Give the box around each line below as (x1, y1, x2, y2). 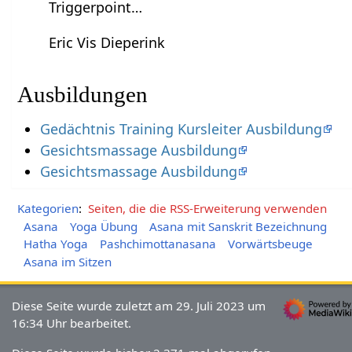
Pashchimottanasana (99, 236, 216, 252)
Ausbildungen (17, 82, 148, 108)
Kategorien (17, 200, 79, 216)
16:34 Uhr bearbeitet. (12, 315, 132, 332)
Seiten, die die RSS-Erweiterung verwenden (87, 200, 327, 216)
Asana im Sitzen (23, 254, 112, 270)
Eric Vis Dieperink (49, 33, 166, 53)
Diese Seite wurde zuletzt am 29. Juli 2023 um (12, 298, 266, 314)
